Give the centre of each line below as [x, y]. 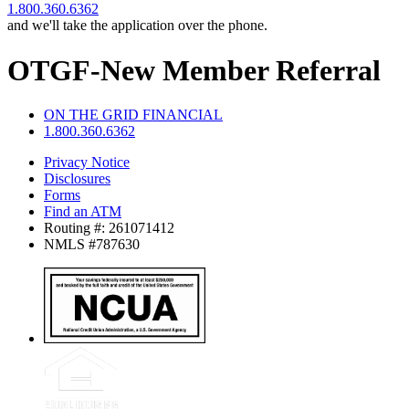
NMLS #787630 [92, 244]
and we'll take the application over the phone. [137, 26]
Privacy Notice [87, 162]
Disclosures [77, 178]
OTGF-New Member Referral [194, 70]
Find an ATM [83, 211]
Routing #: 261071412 [109, 227]
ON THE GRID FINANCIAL [133, 114]
